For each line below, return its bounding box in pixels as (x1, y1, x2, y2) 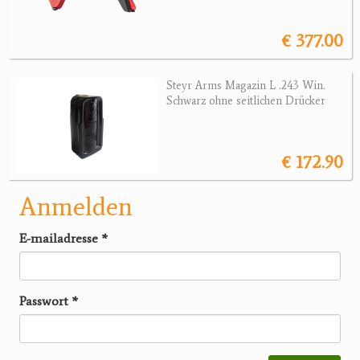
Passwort (19, 293, 72, 309)
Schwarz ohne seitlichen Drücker (166, 94, 325, 108)
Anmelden (19, 191, 133, 223)
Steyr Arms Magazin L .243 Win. (166, 79, 325, 93)
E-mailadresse (19, 231, 101, 247)
